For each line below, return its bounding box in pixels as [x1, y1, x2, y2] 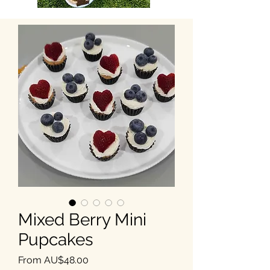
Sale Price [88, 253, 132, 265]
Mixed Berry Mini [18, 209, 146, 230]
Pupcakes [18, 229, 93, 250]
